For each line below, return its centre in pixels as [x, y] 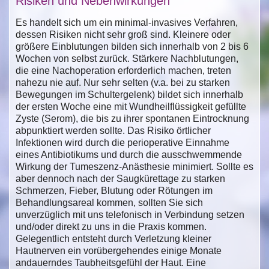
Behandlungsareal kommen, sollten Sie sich [109, 202]
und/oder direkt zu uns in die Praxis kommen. [111, 226]
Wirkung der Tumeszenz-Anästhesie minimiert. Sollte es [134, 166]
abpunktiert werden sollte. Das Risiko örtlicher [113, 130]
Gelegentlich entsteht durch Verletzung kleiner [113, 238]
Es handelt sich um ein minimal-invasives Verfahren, [127, 22]
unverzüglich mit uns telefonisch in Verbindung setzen [130, 214]
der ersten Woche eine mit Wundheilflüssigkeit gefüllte [131, 106]
